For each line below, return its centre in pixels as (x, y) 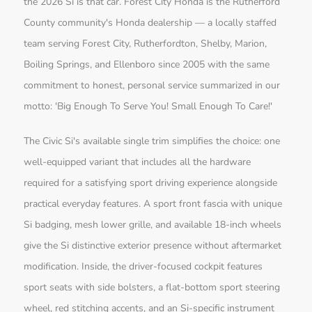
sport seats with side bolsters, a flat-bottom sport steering (152, 288)
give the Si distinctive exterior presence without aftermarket (153, 246)
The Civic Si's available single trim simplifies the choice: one (152, 141)
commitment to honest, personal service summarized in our (152, 86)
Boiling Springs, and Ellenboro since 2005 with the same (147, 65)
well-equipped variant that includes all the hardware (138, 162)
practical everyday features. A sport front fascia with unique (153, 204)
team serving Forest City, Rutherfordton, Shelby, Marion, (146, 44)
